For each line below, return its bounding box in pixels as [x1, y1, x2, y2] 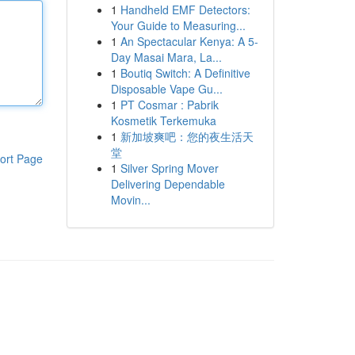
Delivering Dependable [110, 176, 225, 192]
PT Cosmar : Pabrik [120, 97, 219, 113]
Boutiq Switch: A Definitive [120, 65, 250, 81]
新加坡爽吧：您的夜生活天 [120, 128, 254, 144]
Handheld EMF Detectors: [120, 2, 250, 17]
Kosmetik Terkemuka [110, 113, 216, 128]
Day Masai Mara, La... [110, 49, 222, 65]
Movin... [110, 192, 151, 208]
